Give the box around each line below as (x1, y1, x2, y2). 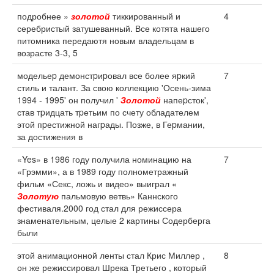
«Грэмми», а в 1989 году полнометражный (17, 165, 188, 177)
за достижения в (17, 130, 83, 143)
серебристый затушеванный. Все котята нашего (17, 22, 210, 34)
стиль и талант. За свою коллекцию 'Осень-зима (17, 81, 211, 94)
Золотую (17, 190, 59, 202)
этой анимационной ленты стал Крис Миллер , (17, 249, 205, 261)
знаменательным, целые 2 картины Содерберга (17, 214, 210, 226)
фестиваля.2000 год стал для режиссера (17, 202, 182, 214)
